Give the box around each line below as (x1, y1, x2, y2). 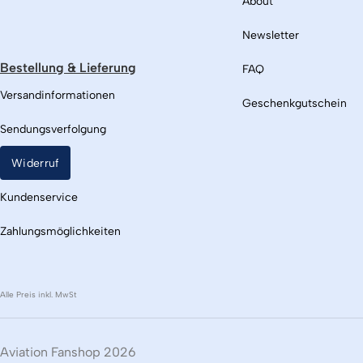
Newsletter (242, 28, 300, 43)
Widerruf (11, 156, 60, 170)
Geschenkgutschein (242, 96, 348, 111)
